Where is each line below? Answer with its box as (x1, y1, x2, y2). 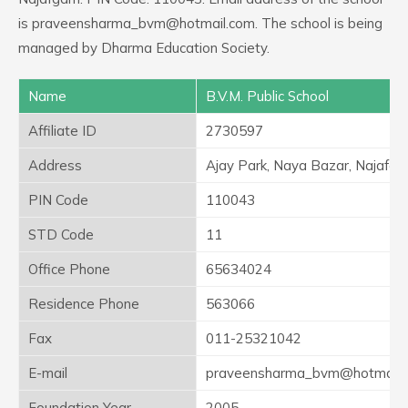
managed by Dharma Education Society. (18, 39, 270, 56)
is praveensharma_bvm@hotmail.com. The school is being (18, 15, 382, 32)
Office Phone (28, 260, 110, 278)
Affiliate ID (28, 122, 97, 139)
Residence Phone (28, 295, 139, 312)
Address (28, 157, 82, 174)
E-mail (28, 364, 67, 382)
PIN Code (28, 191, 88, 209)
